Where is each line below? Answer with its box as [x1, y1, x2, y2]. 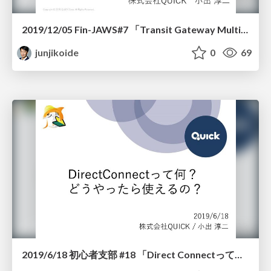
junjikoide [33, 47, 79, 59]
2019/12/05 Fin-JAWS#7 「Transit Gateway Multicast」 [241, 24, 248, 36]
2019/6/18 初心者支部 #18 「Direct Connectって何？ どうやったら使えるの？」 [235, 249, 242, 261]
